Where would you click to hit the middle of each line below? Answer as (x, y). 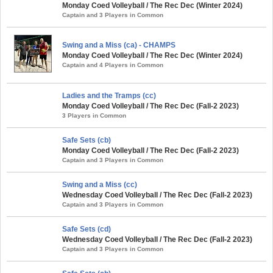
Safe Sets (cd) (87, 229)
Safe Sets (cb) (87, 140)
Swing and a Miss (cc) (100, 184)
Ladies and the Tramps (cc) (109, 95)
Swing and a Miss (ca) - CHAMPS (119, 45)
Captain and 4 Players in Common (113, 65)
